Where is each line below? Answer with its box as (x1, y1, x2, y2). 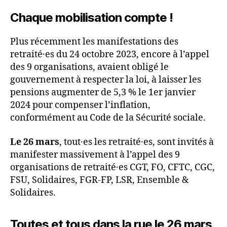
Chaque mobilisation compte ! (10, 10, 173, 25)
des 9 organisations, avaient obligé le (10, 61, 169, 73)
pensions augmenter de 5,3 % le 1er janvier (10, 87, 196, 99)
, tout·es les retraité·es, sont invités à (59, 136, 214, 148)
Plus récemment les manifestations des (10, 36, 178, 48)
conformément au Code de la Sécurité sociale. (10, 112, 206, 124)
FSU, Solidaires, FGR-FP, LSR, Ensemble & (10, 174, 188, 186)
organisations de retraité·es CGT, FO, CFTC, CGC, (10, 161, 215, 173)
